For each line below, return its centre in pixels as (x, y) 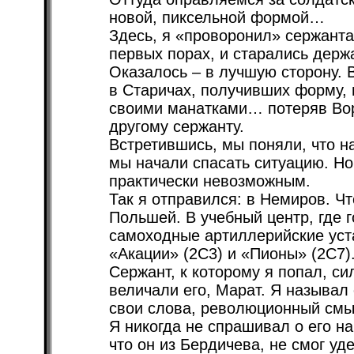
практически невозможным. (210, 181)
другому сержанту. (177, 126)
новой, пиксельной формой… (217, 17)
